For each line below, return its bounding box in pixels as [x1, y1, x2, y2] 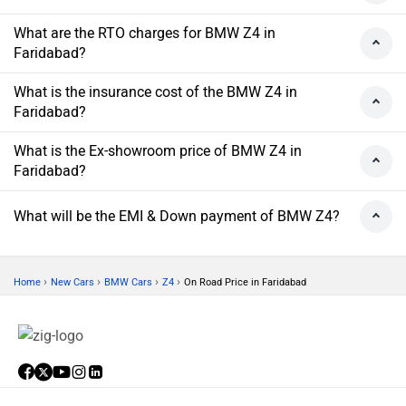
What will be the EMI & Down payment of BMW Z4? [14, 208, 340, 226]
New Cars [51, 276, 94, 289]
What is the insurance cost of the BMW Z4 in [14, 83, 297, 101]
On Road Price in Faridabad [184, 276, 306, 289]
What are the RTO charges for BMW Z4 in [14, 24, 275, 43]
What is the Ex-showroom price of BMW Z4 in [14, 142, 302, 160]
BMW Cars [104, 276, 152, 289]
